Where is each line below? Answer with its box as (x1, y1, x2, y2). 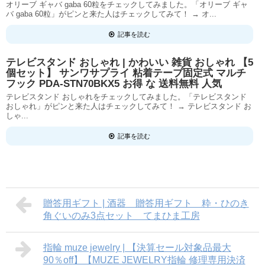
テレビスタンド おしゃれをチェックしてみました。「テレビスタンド (6, 92, 247, 101)
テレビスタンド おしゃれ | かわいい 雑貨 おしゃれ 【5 (6, 57, 253, 68)
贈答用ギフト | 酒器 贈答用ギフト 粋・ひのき (43, 198, 249, 208)
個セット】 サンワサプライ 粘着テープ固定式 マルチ (6, 67, 246, 79)
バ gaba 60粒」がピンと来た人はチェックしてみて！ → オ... (6, 9, 216, 18)
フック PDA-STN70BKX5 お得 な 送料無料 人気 (6, 78, 222, 89)
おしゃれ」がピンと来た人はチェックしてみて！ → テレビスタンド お (6, 102, 251, 111)
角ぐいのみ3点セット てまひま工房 (43, 211, 200, 221)
